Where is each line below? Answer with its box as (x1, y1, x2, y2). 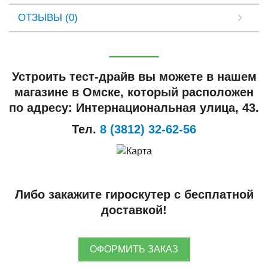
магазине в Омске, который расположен (14, 86, 254, 99)
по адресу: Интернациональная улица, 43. (9, 101, 259, 115)
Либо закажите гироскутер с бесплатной (14, 187, 254, 201)
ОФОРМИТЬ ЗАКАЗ (90, 244, 178, 255)
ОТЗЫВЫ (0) (18, 12, 78, 24)
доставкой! (101, 203, 167, 217)
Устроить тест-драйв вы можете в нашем (11, 70, 257, 84)
